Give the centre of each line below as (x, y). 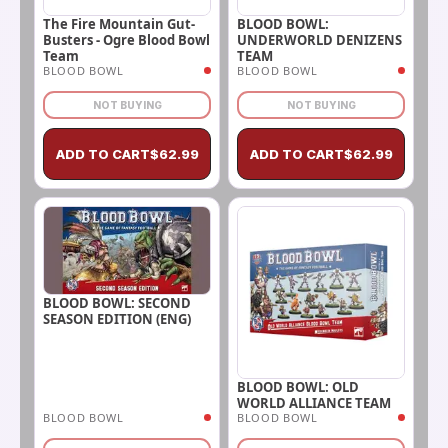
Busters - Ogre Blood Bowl (126, 39)
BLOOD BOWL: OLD (298, 387)
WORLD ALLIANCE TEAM (314, 403)
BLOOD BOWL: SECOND (117, 302)
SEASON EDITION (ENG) (117, 318)
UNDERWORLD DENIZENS (319, 39)
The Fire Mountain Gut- (119, 23)
